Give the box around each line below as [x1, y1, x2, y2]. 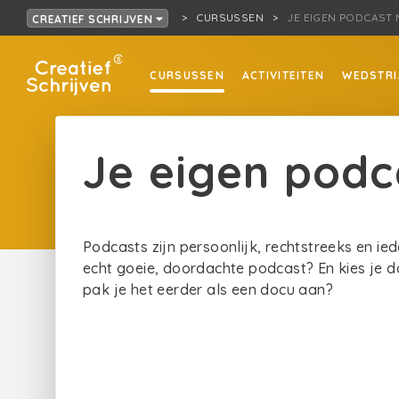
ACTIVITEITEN [241, 69, 325, 82]
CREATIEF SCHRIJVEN [32, 12, 157, 26]
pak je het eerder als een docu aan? [83, 281, 333, 298]
